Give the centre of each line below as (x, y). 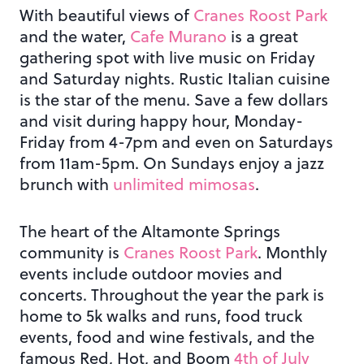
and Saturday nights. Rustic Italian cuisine (175, 79)
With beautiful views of (106, 15)
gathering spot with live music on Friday (167, 58)
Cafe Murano (178, 37)
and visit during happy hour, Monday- (161, 121)
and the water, (75, 37)
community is (71, 253)
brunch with (66, 184)
